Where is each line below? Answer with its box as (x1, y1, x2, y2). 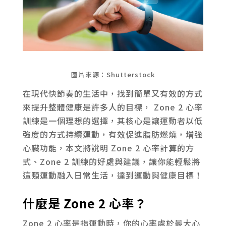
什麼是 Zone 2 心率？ (22, 194, 147, 212)
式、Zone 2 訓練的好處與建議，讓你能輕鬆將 (22, 155, 200, 167)
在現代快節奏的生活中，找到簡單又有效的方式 (22, 87, 203, 99)
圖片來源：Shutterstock (71, 69, 155, 79)
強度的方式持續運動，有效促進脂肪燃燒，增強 (22, 128, 203, 140)
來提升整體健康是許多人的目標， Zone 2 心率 (22, 100, 203, 113)
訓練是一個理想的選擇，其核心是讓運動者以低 (22, 114, 203, 127)
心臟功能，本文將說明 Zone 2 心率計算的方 (22, 141, 194, 154)
